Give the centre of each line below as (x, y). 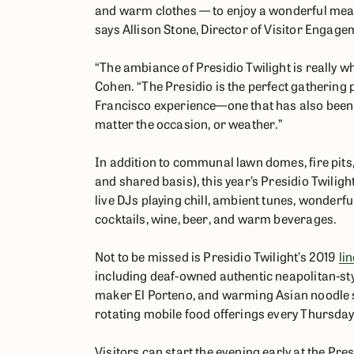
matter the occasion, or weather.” (189, 123)
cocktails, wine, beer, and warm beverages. (216, 218)
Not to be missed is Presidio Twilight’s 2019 (217, 256)
